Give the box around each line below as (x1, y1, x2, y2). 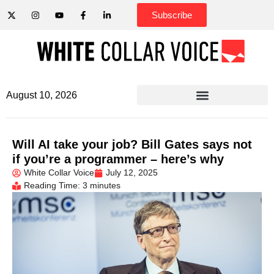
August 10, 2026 (6, 90, 77, 100)
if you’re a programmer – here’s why (12, 152, 224, 166)
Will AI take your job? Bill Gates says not (12, 138, 252, 151)
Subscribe (152, 10, 192, 20)
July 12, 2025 (106, 168, 158, 177)
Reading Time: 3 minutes (24, 180, 120, 190)
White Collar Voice (24, 168, 94, 177)
